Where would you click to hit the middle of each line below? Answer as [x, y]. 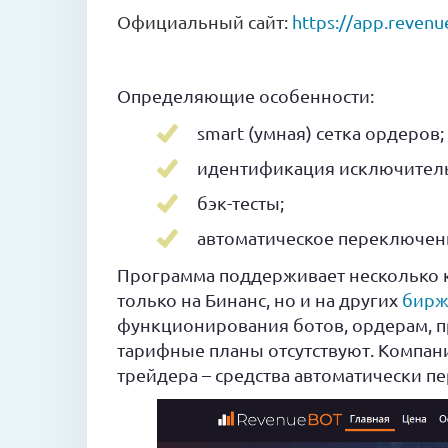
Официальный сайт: [202, 21]
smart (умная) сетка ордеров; [320, 132]
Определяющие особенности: [245, 95]
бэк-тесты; [240, 202]
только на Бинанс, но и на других [259, 299]
